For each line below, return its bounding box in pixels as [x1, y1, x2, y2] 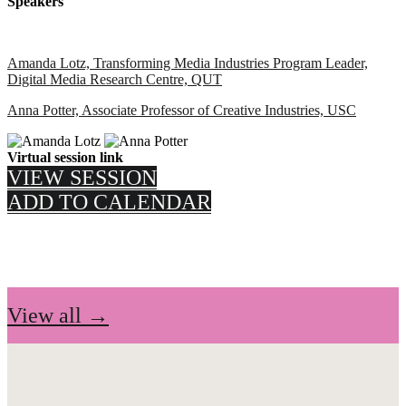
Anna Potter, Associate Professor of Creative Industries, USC [7, 101, 356, 118]
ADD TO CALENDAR [7, 189, 211, 214]
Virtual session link [7, 149, 123, 165]
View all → [7, 303, 109, 327]
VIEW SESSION [7, 165, 157, 189]
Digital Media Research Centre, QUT [7, 71, 222, 87]
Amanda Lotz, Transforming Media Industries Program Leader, [7, 54, 368, 71]
